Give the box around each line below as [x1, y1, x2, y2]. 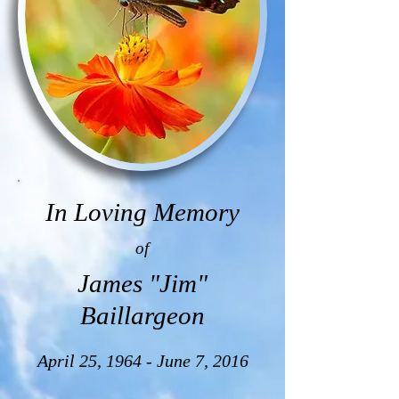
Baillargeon [80, 301, 205, 330]
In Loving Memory [45, 198, 240, 226]
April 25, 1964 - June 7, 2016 [37, 351, 248, 370]
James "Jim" [77, 269, 208, 297]
